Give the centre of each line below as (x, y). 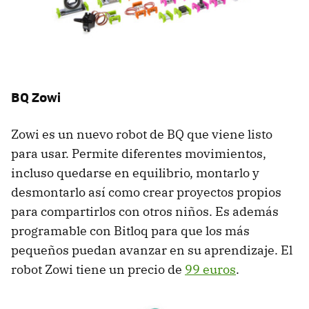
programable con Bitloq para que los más (130, 231)
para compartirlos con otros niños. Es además (145, 212)
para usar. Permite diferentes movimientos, (139, 154)
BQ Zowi (36, 97)
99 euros (210, 270)
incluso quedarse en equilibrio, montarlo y (135, 173)
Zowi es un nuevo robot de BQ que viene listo (142, 134)
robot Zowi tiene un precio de (98, 270)
